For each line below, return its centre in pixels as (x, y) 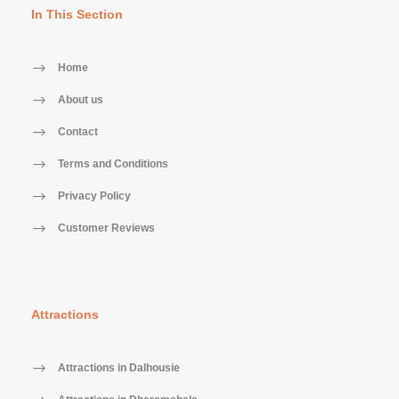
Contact (78, 131)
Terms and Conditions (113, 163)
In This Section (77, 14)
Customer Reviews (106, 228)
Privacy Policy (94, 195)
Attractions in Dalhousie (119, 367)
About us (81, 99)
